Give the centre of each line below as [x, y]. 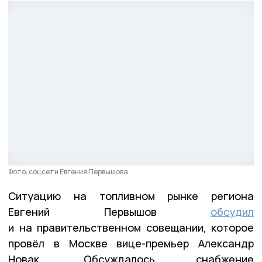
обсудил [232, 212]
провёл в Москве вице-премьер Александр [131, 244]
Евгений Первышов [109, 212]
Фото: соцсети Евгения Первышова [68, 172]
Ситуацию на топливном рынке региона [131, 196]
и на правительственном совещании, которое [131, 228]
